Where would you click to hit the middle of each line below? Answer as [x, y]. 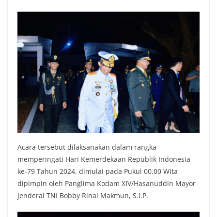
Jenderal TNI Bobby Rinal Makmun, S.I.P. [83, 195]
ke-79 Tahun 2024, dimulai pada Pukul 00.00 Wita [98, 171]
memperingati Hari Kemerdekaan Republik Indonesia [104, 159]
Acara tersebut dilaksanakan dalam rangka [87, 147]
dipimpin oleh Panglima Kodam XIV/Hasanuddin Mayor [107, 183]
